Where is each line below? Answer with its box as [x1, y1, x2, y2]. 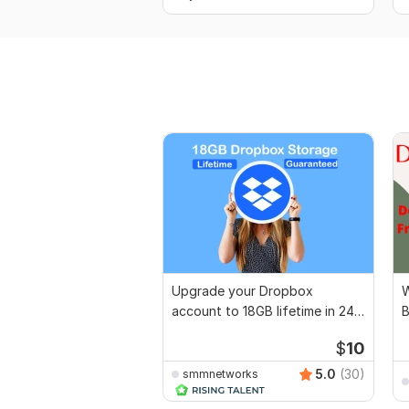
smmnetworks [183, 366, 258, 381]
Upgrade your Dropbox [172, 283, 313, 299]
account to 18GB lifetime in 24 [172, 303, 354, 320]
